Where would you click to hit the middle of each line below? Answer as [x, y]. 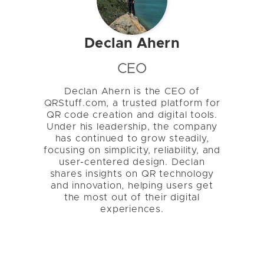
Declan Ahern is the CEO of [132, 92]
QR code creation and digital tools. [132, 115]
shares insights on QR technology [132, 174]
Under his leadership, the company [132, 127]
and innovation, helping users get [132, 186]
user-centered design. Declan [132, 162]
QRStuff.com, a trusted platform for [132, 103]
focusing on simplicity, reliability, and [132, 151]
